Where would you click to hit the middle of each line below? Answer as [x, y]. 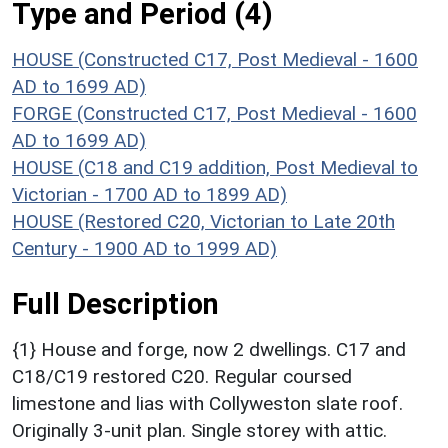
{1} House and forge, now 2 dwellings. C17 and [209, 350]
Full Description [115, 304]
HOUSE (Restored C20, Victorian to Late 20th [203, 222]
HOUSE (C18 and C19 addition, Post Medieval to [215, 168]
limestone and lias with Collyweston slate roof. [207, 404]
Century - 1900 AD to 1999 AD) [144, 249]
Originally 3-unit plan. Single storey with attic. [199, 431]
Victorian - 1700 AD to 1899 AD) [149, 195]
